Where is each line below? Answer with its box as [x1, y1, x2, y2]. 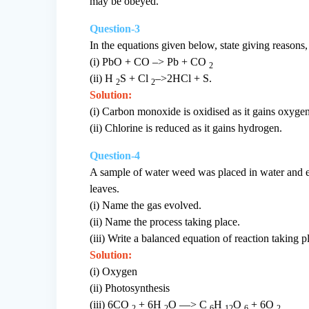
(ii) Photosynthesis [90, 282, 170, 295]
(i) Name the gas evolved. [90, 199, 202, 212]
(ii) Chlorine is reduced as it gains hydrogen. [90, 122, 283, 134]
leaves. [90, 183, 120, 195]
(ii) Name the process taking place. [90, 216, 241, 228]
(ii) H [90, 72, 114, 85]
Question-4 [90, 150, 141, 162]
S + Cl [120, 72, 149, 85]
